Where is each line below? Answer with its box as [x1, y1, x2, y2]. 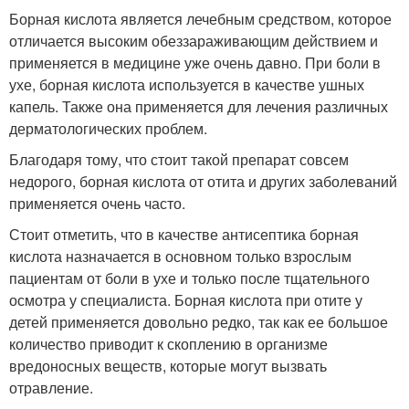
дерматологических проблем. [9, 118, 207, 139]
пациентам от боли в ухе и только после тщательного [9, 267, 370, 288]
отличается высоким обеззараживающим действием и [9, 30, 378, 51]
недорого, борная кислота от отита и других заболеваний [9, 171, 397, 192]
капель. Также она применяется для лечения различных [9, 96, 388, 117]
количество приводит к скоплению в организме [9, 333, 328, 354]
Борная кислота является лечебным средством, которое [9, 8, 392, 29]
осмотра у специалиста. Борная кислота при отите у [9, 289, 362, 310]
